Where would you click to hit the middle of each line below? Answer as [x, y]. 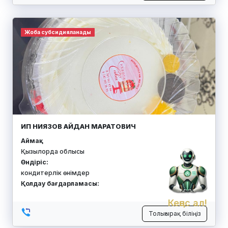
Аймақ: [31, 140]
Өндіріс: [35, 162]
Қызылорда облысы [53, 151]
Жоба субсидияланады [58, 32]
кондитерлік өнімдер [55, 173]
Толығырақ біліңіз [175, 213]
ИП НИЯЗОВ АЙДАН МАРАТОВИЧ [78, 126]
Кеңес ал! [187, 203]
